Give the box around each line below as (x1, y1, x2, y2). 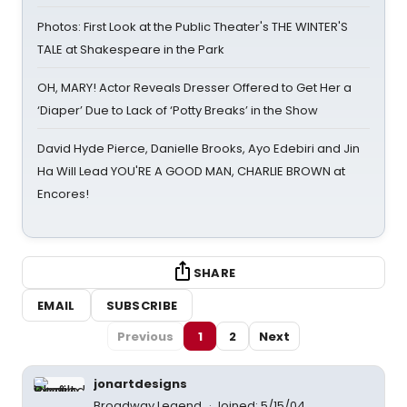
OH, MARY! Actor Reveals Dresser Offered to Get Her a (37, 79, 352, 96)
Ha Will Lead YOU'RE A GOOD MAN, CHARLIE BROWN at (37, 163, 345, 180)
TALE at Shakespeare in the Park (37, 41, 224, 58)
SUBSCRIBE (105, 296, 178, 314)
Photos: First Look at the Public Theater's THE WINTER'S (37, 18, 348, 35)
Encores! (37, 185, 89, 203)
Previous (117, 327, 174, 345)
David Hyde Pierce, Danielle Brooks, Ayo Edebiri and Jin (37, 140, 360, 157)
